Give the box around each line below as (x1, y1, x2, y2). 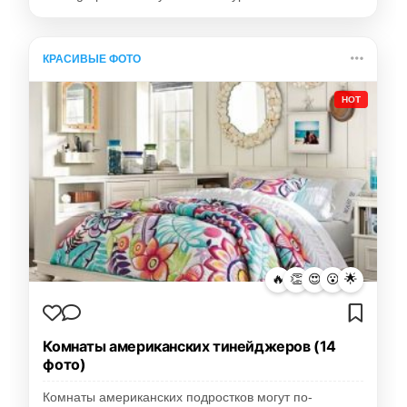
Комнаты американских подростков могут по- (43, 390, 313, 404)
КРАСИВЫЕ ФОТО (43, 52, 142, 65)
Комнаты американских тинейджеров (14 (43, 336, 336, 355)
